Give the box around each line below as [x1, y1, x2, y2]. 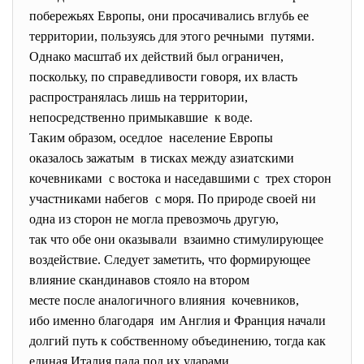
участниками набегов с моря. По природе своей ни [29, 192, 316, 206]
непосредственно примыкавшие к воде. [29, 110, 253, 124]
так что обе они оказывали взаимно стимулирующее [29, 232, 327, 246]
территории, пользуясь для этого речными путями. [29, 29, 314, 43]
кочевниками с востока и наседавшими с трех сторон [29, 171, 331, 185]
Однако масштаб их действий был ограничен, [29, 50, 284, 63]
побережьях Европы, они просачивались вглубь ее [29, 9, 309, 23]
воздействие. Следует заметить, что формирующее [29, 253, 314, 266]
